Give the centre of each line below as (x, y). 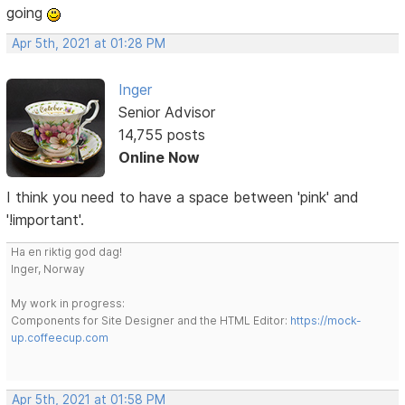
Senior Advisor (166, 113)
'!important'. (46, 219)
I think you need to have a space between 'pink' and (183, 197)
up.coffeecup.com (60, 337)
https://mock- (326, 320)
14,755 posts (161, 135)
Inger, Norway (48, 268)
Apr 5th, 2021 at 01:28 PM (89, 44)
